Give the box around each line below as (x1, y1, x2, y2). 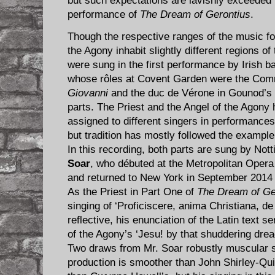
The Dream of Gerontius (140, 8, 250, 20)
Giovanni (68, 87, 108, 99)
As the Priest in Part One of (68, 185, 197, 198)
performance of (68, 8, 140, 20)
